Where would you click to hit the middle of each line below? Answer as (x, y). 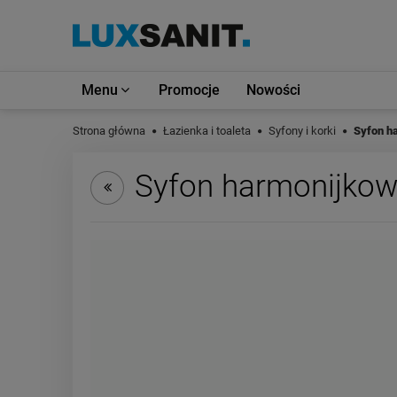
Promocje (189, 90)
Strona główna (109, 131)
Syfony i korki (302, 131)
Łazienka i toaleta (207, 131)
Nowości (273, 90)
